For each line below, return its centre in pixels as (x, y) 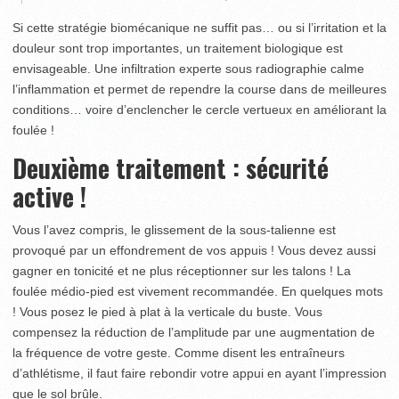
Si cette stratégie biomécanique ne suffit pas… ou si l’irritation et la (199, 28)
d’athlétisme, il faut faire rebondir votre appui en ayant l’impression (199, 373)
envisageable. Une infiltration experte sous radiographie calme (188, 69)
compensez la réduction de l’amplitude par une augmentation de (194, 332)
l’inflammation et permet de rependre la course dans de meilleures (199, 89)
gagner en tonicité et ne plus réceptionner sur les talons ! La (182, 271)
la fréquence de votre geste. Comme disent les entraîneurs (179, 353)
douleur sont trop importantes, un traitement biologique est (178, 48)
